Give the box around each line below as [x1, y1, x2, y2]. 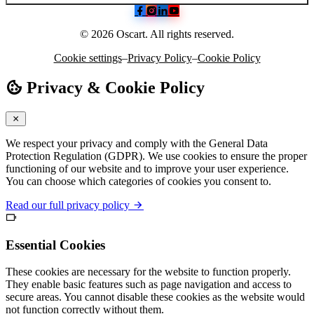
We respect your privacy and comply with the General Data [6, 137, 268, 149]
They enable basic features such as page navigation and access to [6, 278, 292, 291]
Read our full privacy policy [6, 198, 132, 211]
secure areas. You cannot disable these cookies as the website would [6, 291, 305, 303]
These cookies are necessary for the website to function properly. [6, 266, 291, 278]
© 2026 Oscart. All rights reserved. [80, 28, 234, 41]
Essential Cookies [6, 237, 105, 252]
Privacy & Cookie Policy [22, 78, 205, 97]
